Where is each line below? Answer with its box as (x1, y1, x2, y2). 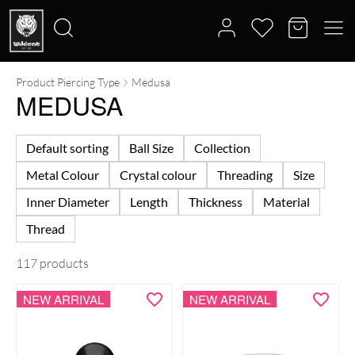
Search (9, 78, 41, 93)
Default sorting (26, 140, 109, 155)
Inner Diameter (26, 194, 109, 209)
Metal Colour (26, 167, 99, 182)
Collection (194, 140, 250, 155)
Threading (217, 167, 273, 182)
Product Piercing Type (16, 75, 120, 89)
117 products (16, 255, 89, 271)
